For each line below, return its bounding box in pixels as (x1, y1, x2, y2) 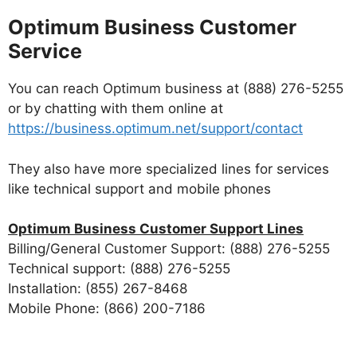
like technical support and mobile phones (8, 180, 271, 197)
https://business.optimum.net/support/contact (8, 120, 303, 137)
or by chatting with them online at (8, 100, 223, 117)
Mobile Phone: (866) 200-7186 (8, 300, 206, 317)
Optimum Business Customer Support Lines (8, 221, 304, 237)
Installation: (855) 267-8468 (8, 280, 187, 297)
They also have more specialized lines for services (8, 160, 329, 177)
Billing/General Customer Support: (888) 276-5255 (8, 241, 330, 257)
